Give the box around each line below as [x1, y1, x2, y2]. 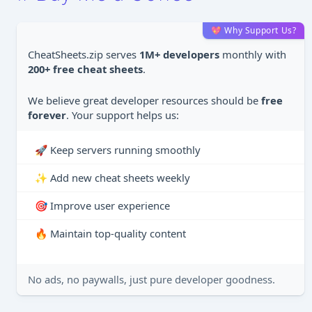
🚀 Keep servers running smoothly [35, 143, 201, 157]
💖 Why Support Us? [211, 24, 297, 36]
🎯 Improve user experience [35, 198, 170, 212]
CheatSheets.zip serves [28, 47, 139, 61]
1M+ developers [139, 47, 219, 61]
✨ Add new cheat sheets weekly [35, 171, 190, 185]
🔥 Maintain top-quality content [35, 226, 186, 240]
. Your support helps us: [66, 108, 179, 122]
